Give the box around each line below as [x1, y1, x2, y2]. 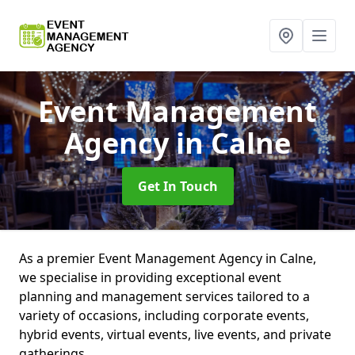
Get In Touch [137, 177, 218, 195]
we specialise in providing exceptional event [19, 269, 281, 286]
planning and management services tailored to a [19, 288, 310, 305]
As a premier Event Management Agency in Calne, [19, 250, 316, 267]
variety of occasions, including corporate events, [19, 307, 309, 324]
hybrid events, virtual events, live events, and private [19, 326, 331, 343]
